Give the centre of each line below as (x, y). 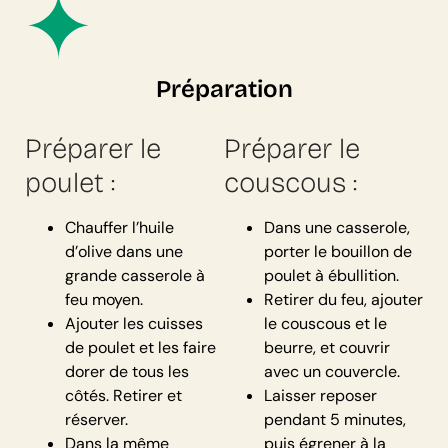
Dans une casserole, (337, 228)
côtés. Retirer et (123, 396)
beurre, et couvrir (327, 348)
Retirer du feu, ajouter (343, 300)
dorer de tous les (127, 372)
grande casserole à (135, 276)
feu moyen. (104, 300)
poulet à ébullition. (331, 276)
